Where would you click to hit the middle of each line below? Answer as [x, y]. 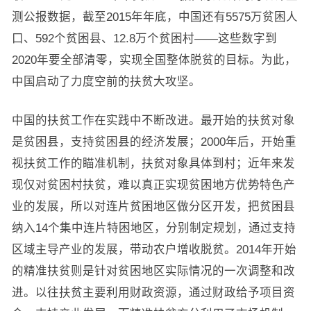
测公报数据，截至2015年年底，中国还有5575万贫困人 [154, 17]
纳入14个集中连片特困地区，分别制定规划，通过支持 [153, 228]
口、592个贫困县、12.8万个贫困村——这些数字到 [144, 38]
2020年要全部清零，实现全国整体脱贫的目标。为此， [154, 60]
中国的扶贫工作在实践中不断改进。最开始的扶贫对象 [153, 120]
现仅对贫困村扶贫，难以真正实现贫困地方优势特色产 [153, 185]
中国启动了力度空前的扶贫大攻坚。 [106, 81]
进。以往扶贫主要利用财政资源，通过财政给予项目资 [153, 292]
